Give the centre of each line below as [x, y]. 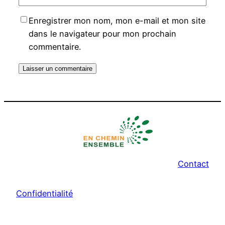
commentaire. [54, 46]
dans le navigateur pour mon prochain [102, 33]
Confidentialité [44, 193]
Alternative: [40, 89]
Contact [193, 164]
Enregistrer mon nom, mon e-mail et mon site [117, 20]
